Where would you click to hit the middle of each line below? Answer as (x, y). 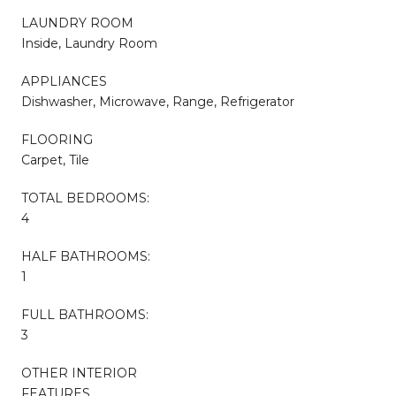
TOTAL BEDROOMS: (85, 198)
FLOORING (57, 139)
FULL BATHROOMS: (85, 314)
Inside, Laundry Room (89, 43)
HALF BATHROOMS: (86, 256)
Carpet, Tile (55, 160)
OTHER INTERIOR (79, 373)
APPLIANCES (64, 81)
